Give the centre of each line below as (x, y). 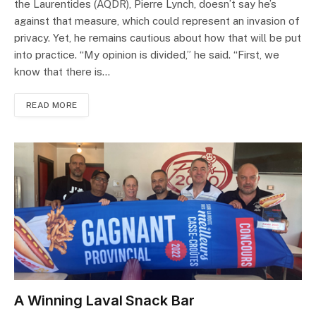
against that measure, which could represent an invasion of (157, 21)
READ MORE (52, 105)
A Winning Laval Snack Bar (104, 301)
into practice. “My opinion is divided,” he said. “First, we (147, 55)
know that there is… (62, 72)
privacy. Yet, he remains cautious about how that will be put (158, 38)
